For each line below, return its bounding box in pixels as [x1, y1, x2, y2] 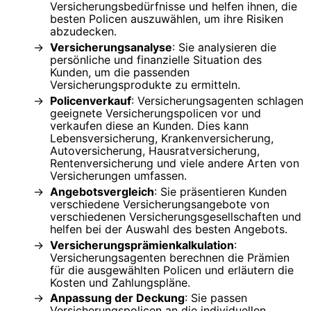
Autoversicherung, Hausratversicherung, [50, 143, 260, 158]
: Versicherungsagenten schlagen [131, 93, 303, 108]
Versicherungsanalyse [50, 40, 172, 54]
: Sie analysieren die [172, 40, 276, 54]
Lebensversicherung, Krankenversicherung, [50, 131, 274, 145]
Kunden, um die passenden [50, 65, 190, 79]
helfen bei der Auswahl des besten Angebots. [50, 221, 287, 236]
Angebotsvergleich [50, 184, 154, 199]
